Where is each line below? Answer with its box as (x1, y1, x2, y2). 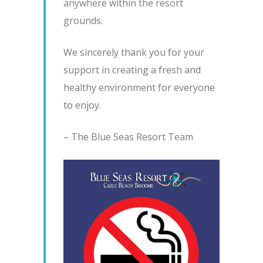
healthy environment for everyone (63, 81, 215, 95)
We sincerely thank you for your (63, 46, 204, 59)
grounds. (63, 14, 103, 28)
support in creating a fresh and (63, 63, 201, 77)
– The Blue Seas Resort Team (63, 130, 193, 144)
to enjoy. (63, 99, 101, 112)
